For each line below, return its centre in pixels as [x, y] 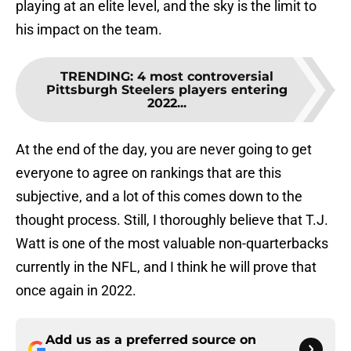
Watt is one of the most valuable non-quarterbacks [172, 244]
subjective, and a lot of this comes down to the [159, 197]
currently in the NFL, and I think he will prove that [166, 267]
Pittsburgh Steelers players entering [167, 90]
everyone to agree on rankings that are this [148, 173]
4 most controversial [205, 77]
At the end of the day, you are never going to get [164, 150]
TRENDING [95, 77]
